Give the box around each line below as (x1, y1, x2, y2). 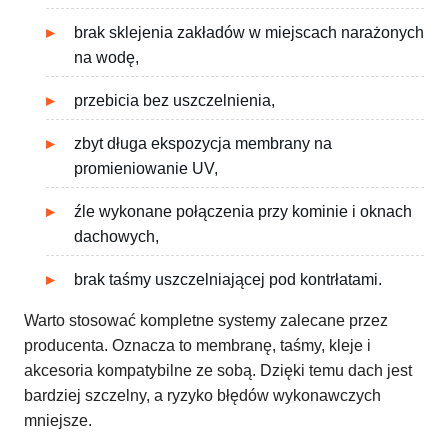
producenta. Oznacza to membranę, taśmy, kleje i (24, 337, 371, 355)
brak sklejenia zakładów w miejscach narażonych (74, 24, 424, 42)
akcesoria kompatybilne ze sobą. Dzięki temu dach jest (24, 362, 412, 380)
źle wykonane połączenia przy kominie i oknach (74, 203, 412, 221)
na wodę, (74, 49, 139, 67)
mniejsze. (24, 412, 92, 430)
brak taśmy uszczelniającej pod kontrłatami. (74, 271, 382, 289)
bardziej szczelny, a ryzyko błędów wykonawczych (24, 387, 381, 405)
